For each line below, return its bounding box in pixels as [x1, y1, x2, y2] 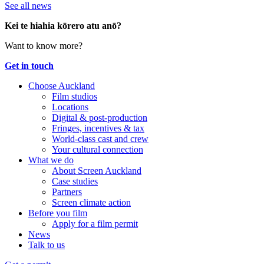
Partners [52, 186, 82, 197]
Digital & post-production [52, 112, 147, 123]
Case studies [52, 176, 98, 186]
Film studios [52, 91, 97, 101]
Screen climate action [52, 197, 131, 207]
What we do [28, 154, 74, 165]
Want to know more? [5, 40, 82, 51]
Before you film [28, 207, 87, 218]
